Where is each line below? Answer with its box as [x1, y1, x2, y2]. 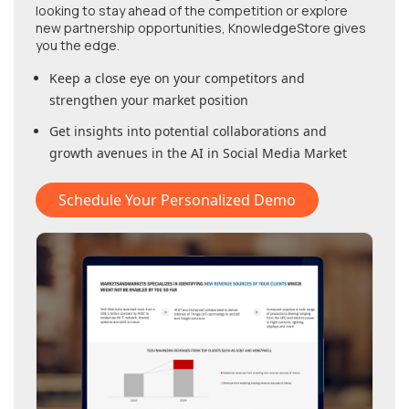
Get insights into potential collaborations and [49, 122, 327, 141]
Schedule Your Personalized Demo [58, 190, 296, 211]
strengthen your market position [49, 91, 248, 110]
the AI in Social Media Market [167, 144, 347, 163]
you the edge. [36, 37, 120, 55]
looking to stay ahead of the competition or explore [36, 2, 348, 20]
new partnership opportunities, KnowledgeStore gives [36, 19, 366, 37]
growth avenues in [49, 144, 167, 163]
